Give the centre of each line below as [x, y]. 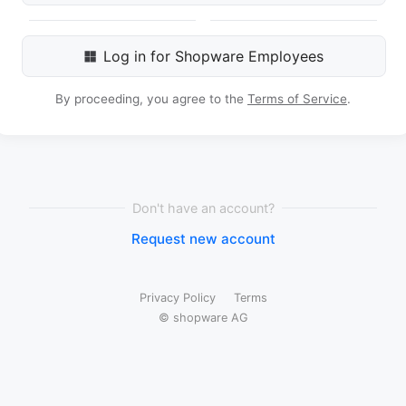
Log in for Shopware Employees [213, 57]
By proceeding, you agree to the [151, 99]
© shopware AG [203, 318]
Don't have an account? [203, 208]
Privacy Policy [177, 298]
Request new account [203, 239]
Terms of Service [297, 99]
